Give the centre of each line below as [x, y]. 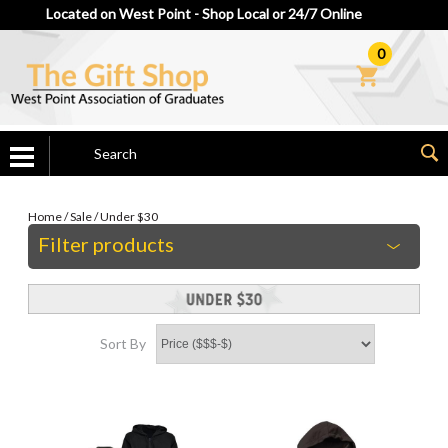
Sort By [123, 343]
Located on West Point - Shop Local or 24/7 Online [203, 13]
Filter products [106, 244]
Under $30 [129, 216]
